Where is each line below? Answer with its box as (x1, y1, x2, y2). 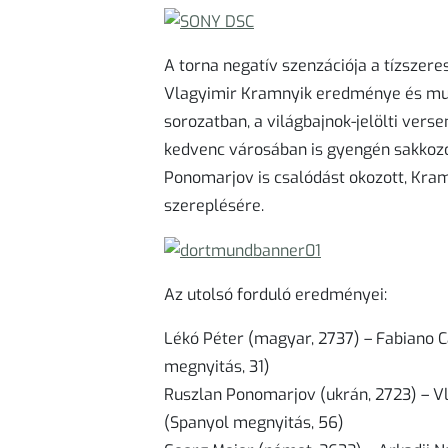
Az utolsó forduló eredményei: (164, 283, 387, 305)
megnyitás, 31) (164, 355, 270, 377)
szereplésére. (164, 194, 264, 216)
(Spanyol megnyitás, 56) (164, 411, 344, 433)
